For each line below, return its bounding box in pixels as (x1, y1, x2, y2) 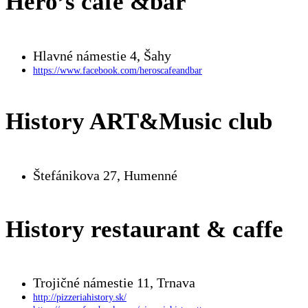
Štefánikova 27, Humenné (33, 167, 177, 183)
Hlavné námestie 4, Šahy (33, 47, 171, 63)
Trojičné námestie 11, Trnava (33, 275, 195, 291)
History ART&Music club (5, 108, 272, 135)
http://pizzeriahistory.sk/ (33, 292, 126, 303)
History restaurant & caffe (5, 215, 283, 243)
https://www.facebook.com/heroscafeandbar (33, 65, 202, 76)
